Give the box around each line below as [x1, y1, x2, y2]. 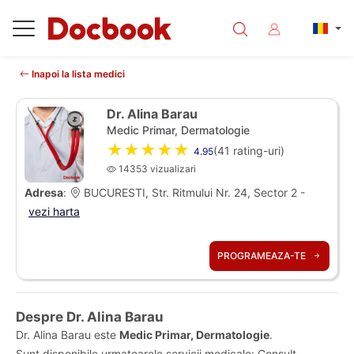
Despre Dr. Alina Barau [16, 309, 164, 325]
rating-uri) [230, 143, 284, 157]
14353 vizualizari [116, 163, 196, 175]
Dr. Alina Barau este [16, 328, 119, 341]
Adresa [24, 186, 63, 199]
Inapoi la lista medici [29, 68, 125, 80]
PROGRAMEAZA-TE [217, 250, 308, 262]
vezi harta [28, 205, 80, 218]
